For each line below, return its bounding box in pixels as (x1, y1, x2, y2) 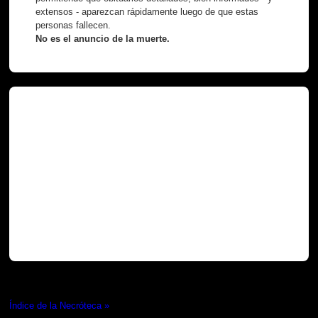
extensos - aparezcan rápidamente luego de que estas (35, 6, 259, 17)
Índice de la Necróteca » (9, 300, 110, 312)
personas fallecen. (35, 19, 111, 31)
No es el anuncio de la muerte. (35, 33, 170, 44)
